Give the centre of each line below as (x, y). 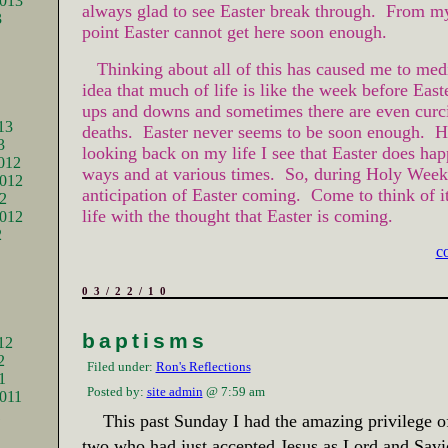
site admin (174, 391)
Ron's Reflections (203, 366)
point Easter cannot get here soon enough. (236, 32)
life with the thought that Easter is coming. (237, 216)
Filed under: (121, 366)
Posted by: (116, 391)
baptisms (144, 341)
